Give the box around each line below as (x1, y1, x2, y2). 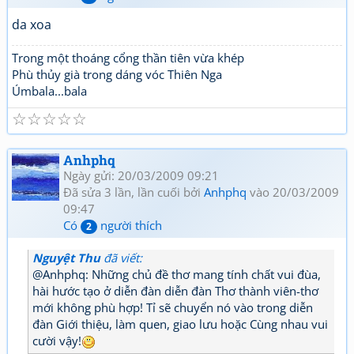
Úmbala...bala (12, 83, 87, 99)
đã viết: (100, 250, 142, 265)
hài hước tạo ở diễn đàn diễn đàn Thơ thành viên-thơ (32, 283, 318, 299)
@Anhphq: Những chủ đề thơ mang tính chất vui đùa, (32, 266, 321, 282)
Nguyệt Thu (32, 250, 100, 265)
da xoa (12, 16, 51, 33)
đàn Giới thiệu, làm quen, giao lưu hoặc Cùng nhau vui (32, 316, 328, 332)
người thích (97, 217, 162, 233)
